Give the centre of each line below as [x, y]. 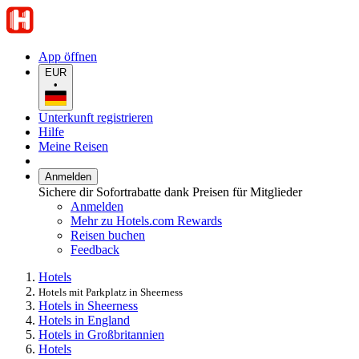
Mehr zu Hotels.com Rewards [146, 220]
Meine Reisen [73, 146]
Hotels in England [84, 320]
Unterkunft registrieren [96, 117]
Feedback [95, 249]
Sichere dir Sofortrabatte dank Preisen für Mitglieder [170, 192]
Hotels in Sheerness [88, 305]
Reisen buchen [108, 235]
